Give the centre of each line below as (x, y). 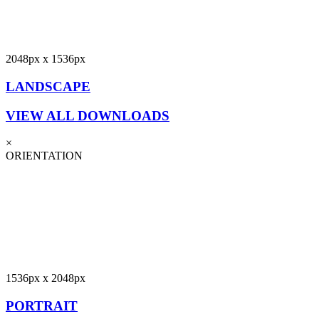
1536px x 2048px (46, 278)
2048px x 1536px (46, 59)
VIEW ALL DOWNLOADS (88, 115)
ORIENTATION (44, 156)
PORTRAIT (42, 306)
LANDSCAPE (48, 87)
